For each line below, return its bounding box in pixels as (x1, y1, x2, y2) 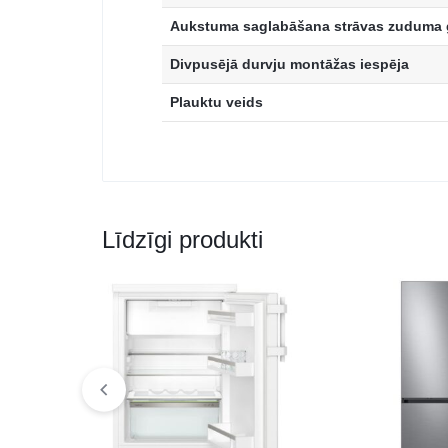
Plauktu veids (170, 94, 263, 111)
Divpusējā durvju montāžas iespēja (170, 56, 409, 73)
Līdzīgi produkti (102, 226, 263, 254)
